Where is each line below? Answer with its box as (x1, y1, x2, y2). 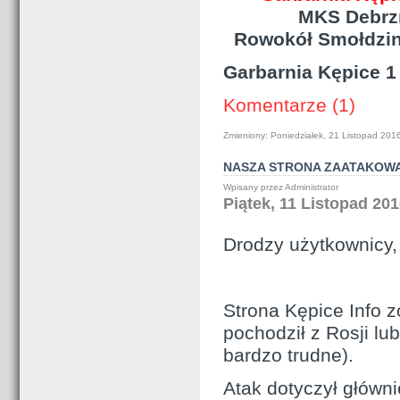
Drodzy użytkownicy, (223, 234, 397, 255)
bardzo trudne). (223, 345, 354, 366)
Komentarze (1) (223, 95, 355, 116)
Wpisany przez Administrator (223, 182, 341, 192)
